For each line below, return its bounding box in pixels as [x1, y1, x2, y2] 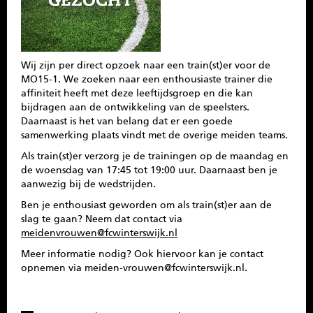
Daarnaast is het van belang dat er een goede [21, 117, 233, 126]
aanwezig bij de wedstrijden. [21, 180, 156, 189]
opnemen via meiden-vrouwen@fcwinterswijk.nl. [21, 263, 247, 273]
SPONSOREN [15, 8, 71, 18]
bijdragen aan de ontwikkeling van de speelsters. [21, 103, 249, 112]
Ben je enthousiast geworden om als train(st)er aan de [21, 201, 272, 210]
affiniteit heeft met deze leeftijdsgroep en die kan [21, 89, 253, 99]
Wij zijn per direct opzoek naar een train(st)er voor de [21, 61, 270, 71]
